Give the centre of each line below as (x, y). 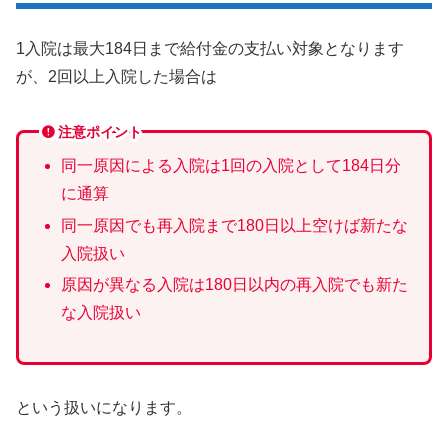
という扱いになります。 (104, 407)
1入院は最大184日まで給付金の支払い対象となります (210, 48)
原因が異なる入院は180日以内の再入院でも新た (234, 284)
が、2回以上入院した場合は (116, 76)
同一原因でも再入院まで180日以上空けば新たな (234, 225)
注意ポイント (100, 131)
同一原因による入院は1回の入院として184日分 (230, 166)
